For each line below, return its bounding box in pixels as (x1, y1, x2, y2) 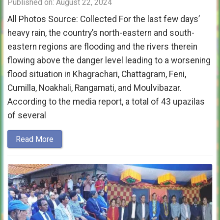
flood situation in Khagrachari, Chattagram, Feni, (7, 69, 186, 79)
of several (7, 110, 46, 120)
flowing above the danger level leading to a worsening (7, 55, 211, 65)
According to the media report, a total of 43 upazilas (7, 96, 205, 107)
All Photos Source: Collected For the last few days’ (7, 14, 200, 24)
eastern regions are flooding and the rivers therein (7, 41, 197, 52)
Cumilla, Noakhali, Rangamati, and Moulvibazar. (7, 82, 182, 93)
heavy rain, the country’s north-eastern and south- (7, 27, 194, 38)
